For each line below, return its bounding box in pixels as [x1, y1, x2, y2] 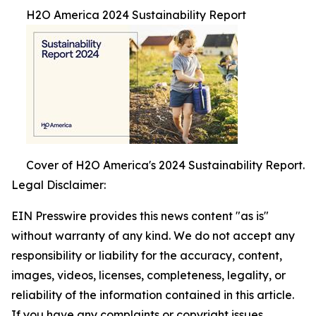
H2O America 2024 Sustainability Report [26, 7, 246, 22]
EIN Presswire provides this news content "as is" [11, 208, 269, 223]
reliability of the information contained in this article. [11, 287, 294, 302]
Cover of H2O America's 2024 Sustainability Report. [26, 157, 305, 172]
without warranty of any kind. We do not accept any [11, 228, 295, 243]
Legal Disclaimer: [11, 177, 106, 192]
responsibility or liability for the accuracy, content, [11, 248, 282, 262]
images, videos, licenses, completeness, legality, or [11, 267, 286, 282]
